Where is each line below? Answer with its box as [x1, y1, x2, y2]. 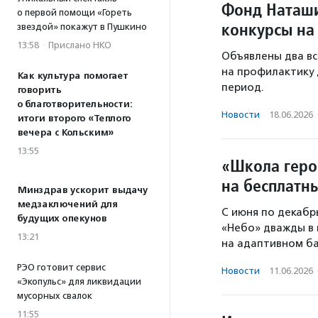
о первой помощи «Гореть [17, 7, 132, 18]
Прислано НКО [48, 40, 111, 50]
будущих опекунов [17, 213, 106, 224]
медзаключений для [17, 199, 117, 210]
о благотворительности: [17, 99, 132, 110]
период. [221, 81, 264, 94]
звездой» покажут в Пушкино [17, 21, 147, 32]
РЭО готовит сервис [17, 262, 106, 273]
